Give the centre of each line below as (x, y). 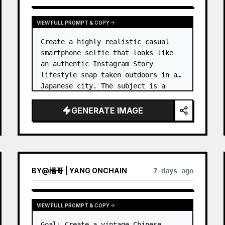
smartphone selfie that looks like (107, 53)
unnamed (146, 97)
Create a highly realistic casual (105, 42)
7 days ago (174, 171)
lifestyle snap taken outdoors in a (109, 75)
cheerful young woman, (85, 97)
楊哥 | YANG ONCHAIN (88, 171)
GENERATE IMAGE (107, 110)
